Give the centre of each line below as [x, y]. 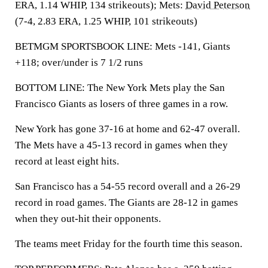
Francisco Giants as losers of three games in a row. [121, 104]
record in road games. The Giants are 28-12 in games [127, 202]
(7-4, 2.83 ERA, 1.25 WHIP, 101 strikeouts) [106, 21]
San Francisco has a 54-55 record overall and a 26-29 [128, 186]
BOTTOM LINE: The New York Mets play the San [120, 88]
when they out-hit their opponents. [88, 219]
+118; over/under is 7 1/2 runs [79, 63]
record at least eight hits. [67, 161]
